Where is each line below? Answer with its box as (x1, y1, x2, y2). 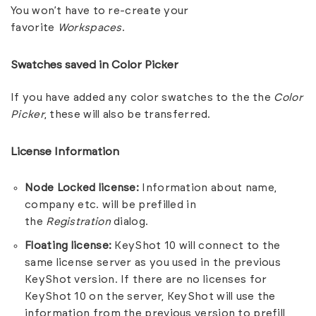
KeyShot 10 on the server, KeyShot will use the (25, 291, 276, 302)
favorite (11, 22, 58, 33)
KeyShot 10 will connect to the (111, 240, 281, 251)
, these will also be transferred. (44, 109, 211, 120)
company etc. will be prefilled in (25, 199, 196, 210)
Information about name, (139, 182, 277, 193)
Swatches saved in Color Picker (11, 59, 178, 71)
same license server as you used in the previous (25, 257, 281, 268)
